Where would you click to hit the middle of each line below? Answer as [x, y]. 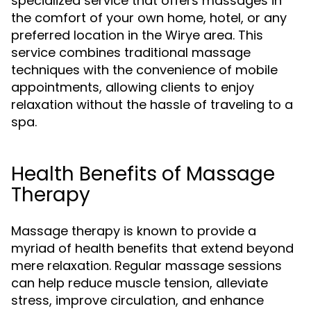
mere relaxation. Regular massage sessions [146, 266]
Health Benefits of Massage [143, 174]
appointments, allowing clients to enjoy [133, 87]
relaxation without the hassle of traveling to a [152, 104]
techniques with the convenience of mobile [144, 70]
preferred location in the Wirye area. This [137, 35]
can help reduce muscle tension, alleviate [140, 283]
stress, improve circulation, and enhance [137, 300]
